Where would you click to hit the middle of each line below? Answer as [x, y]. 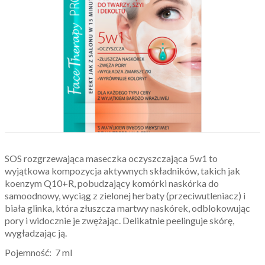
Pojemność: [30, 253]
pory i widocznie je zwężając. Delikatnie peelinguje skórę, [119, 221]
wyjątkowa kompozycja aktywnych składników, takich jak [122, 171]
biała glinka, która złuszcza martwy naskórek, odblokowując [127, 208]
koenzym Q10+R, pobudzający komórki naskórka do [112, 183]
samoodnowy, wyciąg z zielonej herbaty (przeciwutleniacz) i [125, 196]
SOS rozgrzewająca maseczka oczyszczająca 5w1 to [111, 159]
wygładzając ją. [36, 233]
